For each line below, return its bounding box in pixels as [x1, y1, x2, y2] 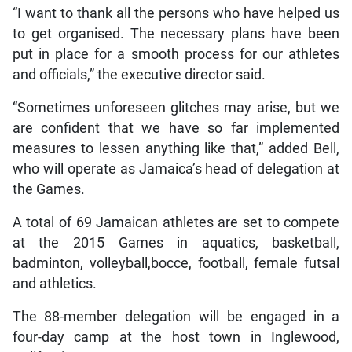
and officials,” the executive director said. [12, 66, 266, 82]
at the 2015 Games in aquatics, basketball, [12, 234, 340, 251]
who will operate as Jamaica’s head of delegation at [12, 160, 340, 177]
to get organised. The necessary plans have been [12, 25, 340, 42]
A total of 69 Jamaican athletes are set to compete [12, 214, 340, 230]
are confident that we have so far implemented [12, 119, 340, 136]
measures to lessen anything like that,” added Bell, [12, 140, 340, 156]
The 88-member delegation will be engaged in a [12, 308, 340, 324]
